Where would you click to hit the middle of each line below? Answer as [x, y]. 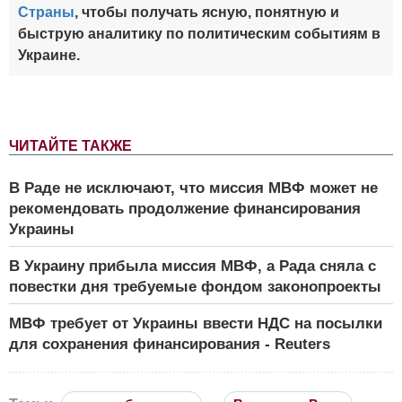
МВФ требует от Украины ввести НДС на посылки [196, 323]
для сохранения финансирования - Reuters [170, 344]
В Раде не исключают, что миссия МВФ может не [193, 188]
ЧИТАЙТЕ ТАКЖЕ [70, 145]
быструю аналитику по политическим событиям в [199, 33]
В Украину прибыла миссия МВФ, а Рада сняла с [192, 266]
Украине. [49, 55]
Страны [46, 12]
